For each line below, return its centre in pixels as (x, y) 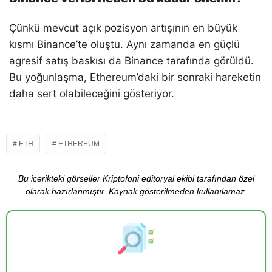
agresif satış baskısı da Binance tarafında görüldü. (131, 61)
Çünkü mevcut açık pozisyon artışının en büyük (123, 28)
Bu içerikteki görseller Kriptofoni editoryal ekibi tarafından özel (136, 179)
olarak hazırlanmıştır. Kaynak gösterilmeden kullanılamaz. (136, 192)
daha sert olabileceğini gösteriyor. (92, 94)
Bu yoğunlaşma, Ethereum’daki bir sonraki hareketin (135, 77)
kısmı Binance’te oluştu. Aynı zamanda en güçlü (124, 45)
